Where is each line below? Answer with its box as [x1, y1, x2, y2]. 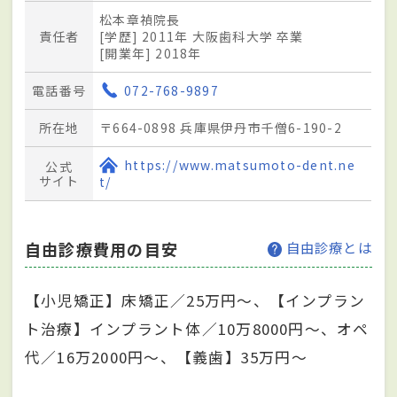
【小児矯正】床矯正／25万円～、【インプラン [25, 290, 366, 312]
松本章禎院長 [99, 11, 181, 29]
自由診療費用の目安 [25, 237, 179, 261]
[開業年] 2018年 [99, 44, 202, 63]
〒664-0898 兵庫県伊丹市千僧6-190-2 [99, 119, 342, 137]
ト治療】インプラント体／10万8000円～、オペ [25, 318, 370, 340]
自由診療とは [285, 237, 372, 258]
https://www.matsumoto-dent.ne [124, 156, 355, 175]
